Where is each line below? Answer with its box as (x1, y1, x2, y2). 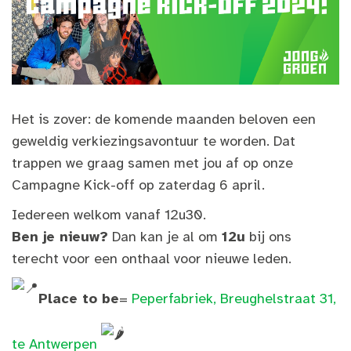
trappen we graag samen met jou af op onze (12, 154, 293, 172)
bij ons (245, 228, 291, 245)
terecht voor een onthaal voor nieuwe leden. (12, 250, 291, 267)
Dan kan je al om (108, 228, 222, 245)
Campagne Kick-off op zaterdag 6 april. (12, 176, 265, 194)
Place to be (38, 290, 119, 308)
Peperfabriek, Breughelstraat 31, (132, 290, 336, 308)
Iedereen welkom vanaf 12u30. (12, 206, 206, 223)
